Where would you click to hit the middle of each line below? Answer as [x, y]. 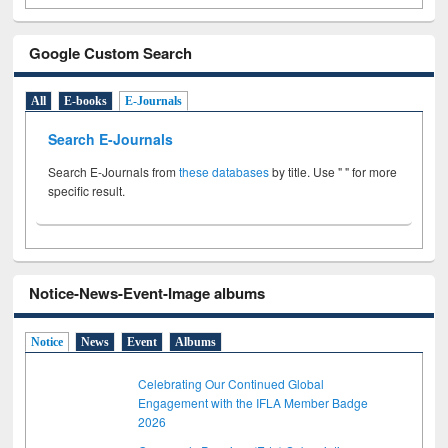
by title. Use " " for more [333, 172]
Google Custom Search [111, 52]
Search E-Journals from [114, 172]
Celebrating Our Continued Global [231, 383]
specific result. [87, 191]
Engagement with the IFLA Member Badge [253, 402]
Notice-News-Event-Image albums [147, 293]
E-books [86, 101]
